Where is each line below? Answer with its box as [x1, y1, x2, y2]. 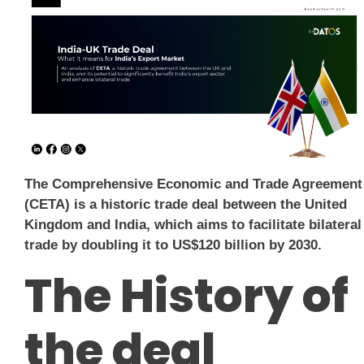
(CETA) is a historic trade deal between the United [24, 197, 347, 213]
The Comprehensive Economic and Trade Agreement [24, 176, 362, 193]
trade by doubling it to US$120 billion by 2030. [24, 237, 322, 253]
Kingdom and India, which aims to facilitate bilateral [24, 217, 362, 233]
